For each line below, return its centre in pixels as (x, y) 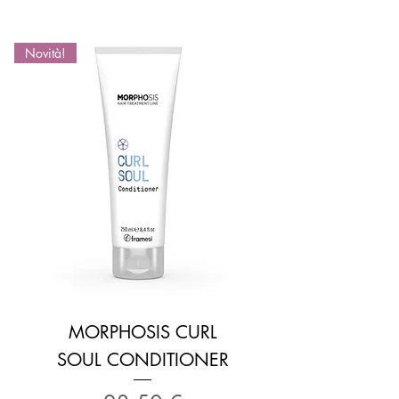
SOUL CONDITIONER (142, 359)
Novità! (45, 53)
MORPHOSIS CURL (142, 332)
